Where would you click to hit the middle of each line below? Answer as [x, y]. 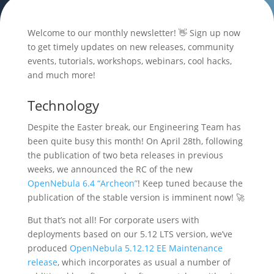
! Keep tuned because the [190, 183]
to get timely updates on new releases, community [130, 47]
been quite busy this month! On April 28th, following [135, 141]
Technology [63, 105]
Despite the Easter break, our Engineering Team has [134, 127]
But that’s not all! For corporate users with [113, 220]
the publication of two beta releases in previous [125, 155]
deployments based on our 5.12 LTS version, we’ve [130, 234]
